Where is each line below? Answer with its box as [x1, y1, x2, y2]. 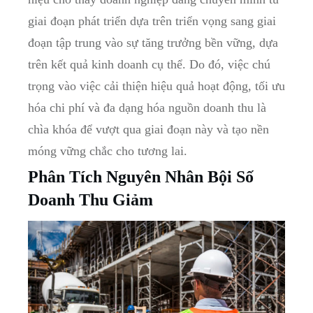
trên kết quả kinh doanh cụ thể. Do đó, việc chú [28, 57, 270, 71]
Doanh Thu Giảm [28, 190, 153, 209]
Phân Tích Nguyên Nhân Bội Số [28, 167, 254, 186]
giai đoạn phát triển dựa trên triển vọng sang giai [28, 13, 276, 28]
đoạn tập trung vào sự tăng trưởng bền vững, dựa [28, 35, 278, 50]
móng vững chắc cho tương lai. [28, 143, 187, 158]
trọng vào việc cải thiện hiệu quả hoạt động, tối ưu [28, 78, 285, 93]
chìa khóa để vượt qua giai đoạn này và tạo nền [28, 122, 269, 136]
